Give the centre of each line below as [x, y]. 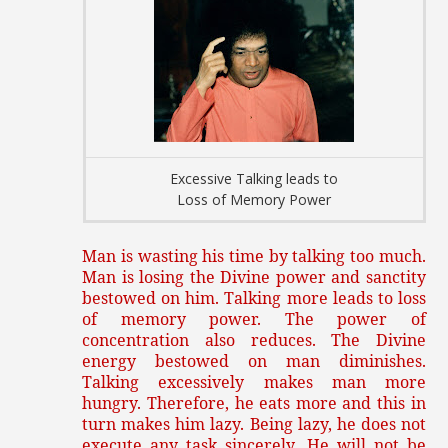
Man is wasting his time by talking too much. [254, 255]
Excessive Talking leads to [254, 179]
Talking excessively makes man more [254, 381]
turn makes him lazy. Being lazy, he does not [254, 423]
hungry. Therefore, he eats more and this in [254, 402]
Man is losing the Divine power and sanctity [254, 276]
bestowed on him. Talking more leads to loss [254, 297]
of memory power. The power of [254, 318]
